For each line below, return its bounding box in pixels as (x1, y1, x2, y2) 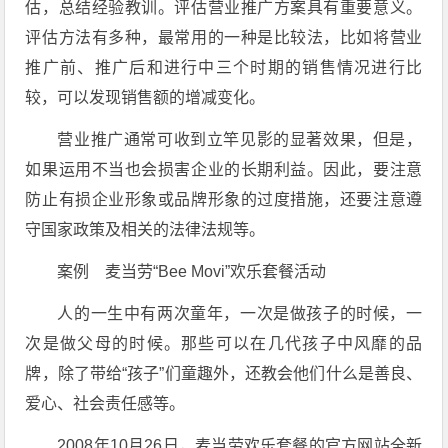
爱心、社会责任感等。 (25, 395, 186, 412)
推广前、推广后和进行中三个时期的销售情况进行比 (25, 59, 423, 76)
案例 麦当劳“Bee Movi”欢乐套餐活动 (57, 263, 327, 280)
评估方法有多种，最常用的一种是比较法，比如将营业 (25, 29, 423, 46)
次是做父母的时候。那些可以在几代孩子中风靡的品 (25, 335, 423, 352)
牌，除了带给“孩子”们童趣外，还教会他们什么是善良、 (25, 365, 423, 382)
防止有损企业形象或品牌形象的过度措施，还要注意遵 (25, 191, 423, 208)
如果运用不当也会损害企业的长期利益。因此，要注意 (25, 161, 423, 178)
